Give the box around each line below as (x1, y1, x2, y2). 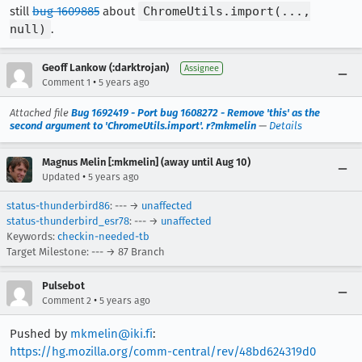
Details (269, 120, 302, 132)
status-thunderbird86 (6, 200, 110, 212)
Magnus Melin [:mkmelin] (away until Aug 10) (42, 156, 250, 168)
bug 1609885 (32, 4, 99, 19)
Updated (42, 171, 80, 183)
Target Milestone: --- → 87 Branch (6, 246, 165, 258)
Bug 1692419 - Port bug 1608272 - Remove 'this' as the (71, 107, 320, 119)
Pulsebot (42, 280, 85, 292)
